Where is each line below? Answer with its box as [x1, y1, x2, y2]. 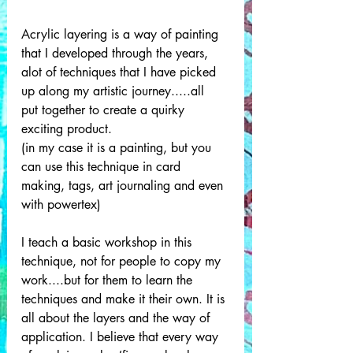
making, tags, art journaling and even [21, 176, 227, 194]
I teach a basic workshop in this [21, 233, 195, 251]
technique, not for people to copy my [21, 252, 225, 269]
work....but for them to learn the [21, 271, 196, 288]
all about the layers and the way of [21, 309, 214, 326]
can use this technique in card [21, 158, 184, 175]
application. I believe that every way [21, 328, 222, 345]
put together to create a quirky [21, 101, 188, 118]
